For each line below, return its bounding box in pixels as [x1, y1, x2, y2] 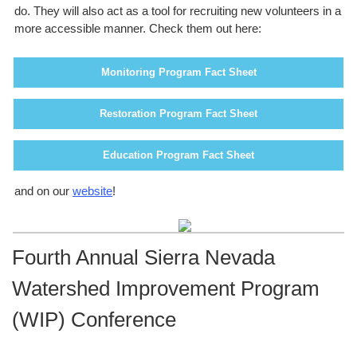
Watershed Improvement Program [12, 277, 320, 300]
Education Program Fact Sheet [103, 149, 254, 161]
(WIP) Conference [12, 308, 176, 331]
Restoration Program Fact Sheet [100, 108, 257, 120]
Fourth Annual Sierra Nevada [12, 245, 275, 269]
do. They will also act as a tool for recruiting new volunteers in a [14, 4, 341, 18]
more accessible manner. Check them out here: [14, 22, 261, 35]
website [73, 184, 112, 198]
